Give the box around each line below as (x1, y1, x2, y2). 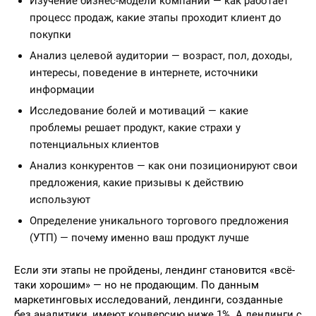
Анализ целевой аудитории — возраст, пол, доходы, (30, 49, 292, 62)
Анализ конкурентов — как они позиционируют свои (30, 159, 298, 172)
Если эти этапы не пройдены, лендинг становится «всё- (14, 264, 295, 276)
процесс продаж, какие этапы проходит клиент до (30, 11, 281, 24)
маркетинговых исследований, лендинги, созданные (14, 293, 283, 306)
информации (30, 83, 95, 96)
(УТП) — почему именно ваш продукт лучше (30, 231, 249, 244)
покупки (30, 28, 71, 41)
